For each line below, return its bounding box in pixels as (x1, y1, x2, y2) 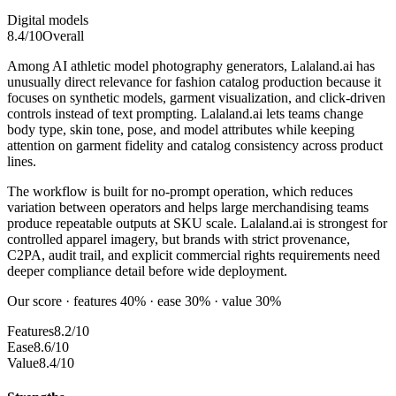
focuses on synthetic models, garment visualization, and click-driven (7, 90, 385, 106)
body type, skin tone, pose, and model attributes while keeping (7, 122, 354, 138)
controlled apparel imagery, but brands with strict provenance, (7, 232, 350, 247)
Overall (42, 28, 84, 44)
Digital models (7, 12, 88, 28)
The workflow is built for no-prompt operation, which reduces (7, 184, 353, 200)
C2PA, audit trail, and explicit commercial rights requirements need (7, 247, 380, 263)
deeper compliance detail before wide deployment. (7, 263, 287, 279)
